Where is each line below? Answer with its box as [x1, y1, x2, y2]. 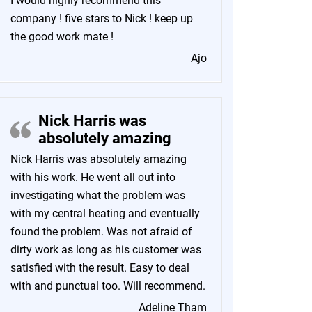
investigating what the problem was [10, 189, 185, 202]
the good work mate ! [10, 30, 114, 43]
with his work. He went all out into [10, 171, 175, 184]
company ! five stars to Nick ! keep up [10, 12, 193, 25]
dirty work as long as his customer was [10, 243, 201, 256]
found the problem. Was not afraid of [10, 225, 192, 238]
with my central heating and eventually [10, 207, 200, 220]
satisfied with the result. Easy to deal [10, 261, 189, 274]
